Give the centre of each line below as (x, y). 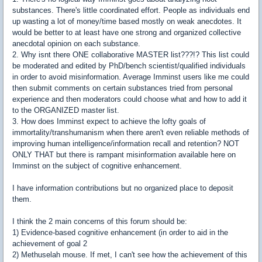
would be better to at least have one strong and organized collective (127, 32)
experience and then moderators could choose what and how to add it (130, 99)
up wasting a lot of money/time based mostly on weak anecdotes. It (127, 21)
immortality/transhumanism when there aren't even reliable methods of (131, 132)
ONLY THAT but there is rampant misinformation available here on (124, 155)
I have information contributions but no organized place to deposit (123, 188)
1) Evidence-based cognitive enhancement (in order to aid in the (120, 232)
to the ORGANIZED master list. (66, 110)
